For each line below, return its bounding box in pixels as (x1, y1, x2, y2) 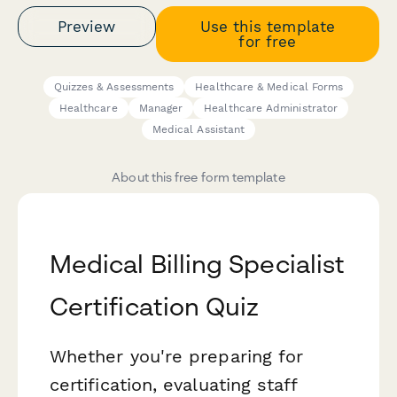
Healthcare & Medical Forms (195, 81, 344, 94)
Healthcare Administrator (204, 102, 339, 115)
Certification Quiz (50, 292, 260, 322)
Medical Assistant (152, 123, 245, 136)
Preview (58, 17, 116, 35)
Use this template (199, 17, 335, 35)
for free (238, 32, 297, 51)
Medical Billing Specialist (50, 249, 346, 279)
